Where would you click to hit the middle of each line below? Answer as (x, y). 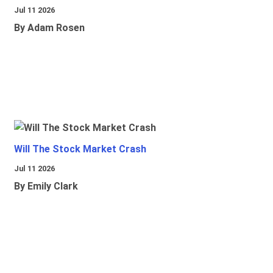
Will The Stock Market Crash (80, 149)
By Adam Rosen (49, 28)
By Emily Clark (46, 186)
